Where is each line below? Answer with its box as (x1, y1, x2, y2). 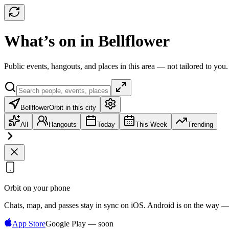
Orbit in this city (49, 103, 96, 111)
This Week (135, 120, 167, 128)
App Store (12, 219, 45, 228)
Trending (188, 120, 213, 128)
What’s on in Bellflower (4, 32, 170, 51)
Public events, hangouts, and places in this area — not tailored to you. (4, 61, 228, 71)
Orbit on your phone (4, 183, 70, 192)
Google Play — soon (45, 219, 113, 228)
